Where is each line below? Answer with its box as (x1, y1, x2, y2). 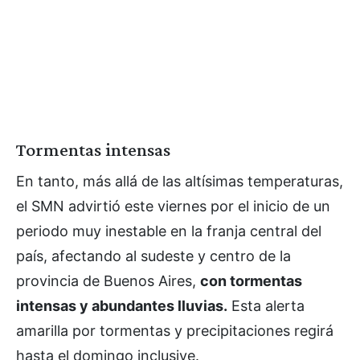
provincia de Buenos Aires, (16, 272, 200, 289)
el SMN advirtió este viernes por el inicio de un (16, 197, 330, 215)
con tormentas (200, 272, 302, 289)
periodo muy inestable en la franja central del (16, 222, 321, 239)
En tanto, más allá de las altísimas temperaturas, (16, 172, 343, 190)
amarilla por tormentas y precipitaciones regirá (16, 321, 333, 339)
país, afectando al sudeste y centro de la (16, 247, 291, 264)
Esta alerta (227, 297, 305, 314)
